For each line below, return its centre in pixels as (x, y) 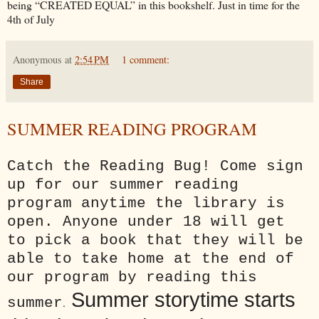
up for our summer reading (123, 184)
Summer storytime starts (181, 299)
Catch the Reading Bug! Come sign (155, 166)
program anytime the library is (146, 203)
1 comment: (146, 59)
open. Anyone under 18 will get (146, 221)
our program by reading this (132, 277)
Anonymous (37, 59)
